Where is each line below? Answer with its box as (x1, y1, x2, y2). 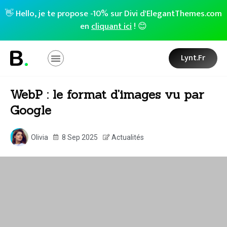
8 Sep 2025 (62, 133, 98, 141)
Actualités (111, 133, 144, 141)
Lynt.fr (181, 51, 206, 65)
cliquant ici (91, 19, 132, 33)
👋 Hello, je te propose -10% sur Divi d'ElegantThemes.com (5, 7, 222, 21)
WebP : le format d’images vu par (10, 87, 204, 102)
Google (10, 102, 51, 118)
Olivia (31, 133, 48, 141)
